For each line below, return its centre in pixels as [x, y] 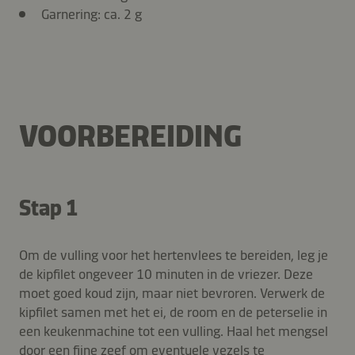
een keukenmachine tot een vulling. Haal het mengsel [174, 331]
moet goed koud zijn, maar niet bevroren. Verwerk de [172, 293]
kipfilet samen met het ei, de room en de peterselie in [173, 312]
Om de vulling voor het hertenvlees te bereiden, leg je [174, 255]
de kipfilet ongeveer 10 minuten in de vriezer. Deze [166, 274]
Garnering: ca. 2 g [92, 14]
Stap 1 [48, 208]
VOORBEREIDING [130, 135]
